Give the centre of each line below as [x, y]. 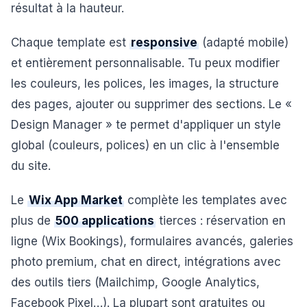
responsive [164, 42]
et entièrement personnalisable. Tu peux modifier [145, 63]
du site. [31, 166]
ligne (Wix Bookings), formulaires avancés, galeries [152, 241]
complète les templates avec [206, 200]
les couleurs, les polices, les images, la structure [145, 84]
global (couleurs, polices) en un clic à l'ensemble [145, 145]
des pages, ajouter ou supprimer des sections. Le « [151, 104]
